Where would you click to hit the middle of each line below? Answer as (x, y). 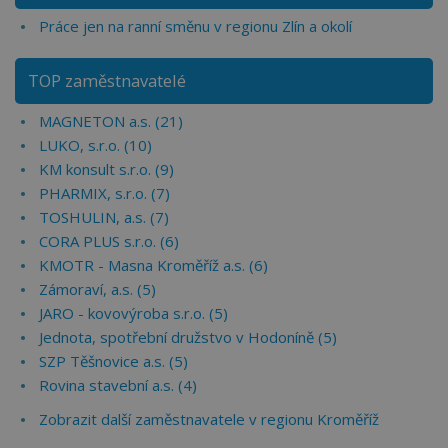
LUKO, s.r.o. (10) (95, 145)
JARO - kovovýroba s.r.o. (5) (133, 313)
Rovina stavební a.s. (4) (118, 385)
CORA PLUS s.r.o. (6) (109, 241)
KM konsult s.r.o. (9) (106, 169)
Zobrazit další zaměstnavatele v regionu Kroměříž (209, 419)
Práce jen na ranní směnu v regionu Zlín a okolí (195, 26)
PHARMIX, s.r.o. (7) (104, 193)
